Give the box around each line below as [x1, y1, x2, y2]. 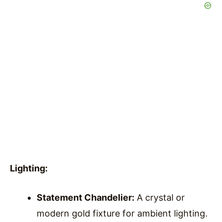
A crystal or [134, 192, 185, 203]
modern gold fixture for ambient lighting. [37, 208, 208, 219]
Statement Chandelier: [37, 192, 134, 203]
